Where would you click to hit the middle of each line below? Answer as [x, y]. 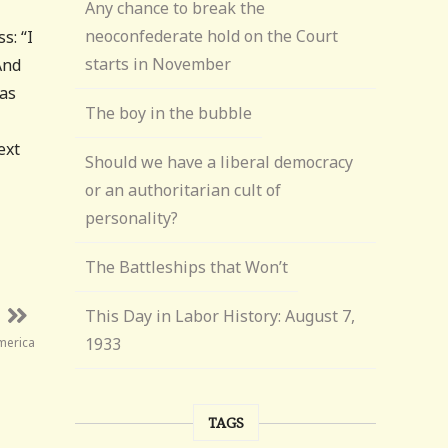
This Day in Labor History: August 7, [220, 316]
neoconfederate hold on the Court [212, 36]
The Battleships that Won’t [187, 267]
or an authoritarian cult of [183, 190]
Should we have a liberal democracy [219, 162]
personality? [132, 218]
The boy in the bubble [169, 113]
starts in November [158, 64]
